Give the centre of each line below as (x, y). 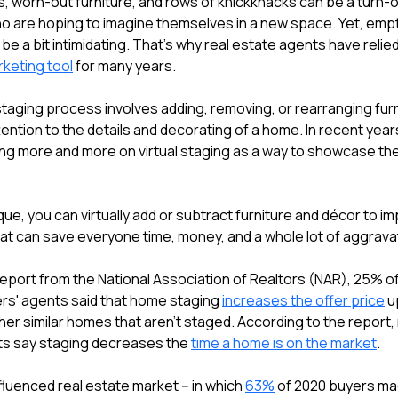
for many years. (124, 66)
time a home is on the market (284, 343)
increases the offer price (303, 300)
